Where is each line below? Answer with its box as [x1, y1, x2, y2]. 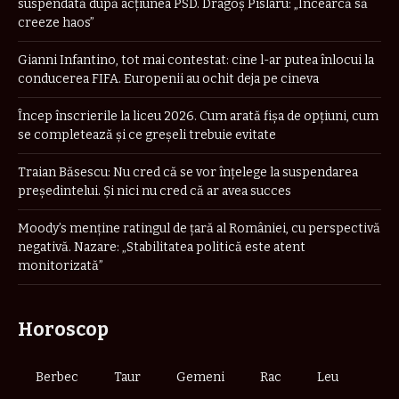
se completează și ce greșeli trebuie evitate [18, 126, 276, 142]
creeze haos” [18, 14, 94, 30]
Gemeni [176, 369, 224, 385]
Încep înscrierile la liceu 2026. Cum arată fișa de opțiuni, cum [18, 108, 379, 124]
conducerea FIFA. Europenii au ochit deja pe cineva [18, 70, 319, 86]
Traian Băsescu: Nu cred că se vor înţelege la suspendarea [18, 164, 358, 180]
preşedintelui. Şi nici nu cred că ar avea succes [18, 183, 291, 199]
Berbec [36, 369, 78, 385]
